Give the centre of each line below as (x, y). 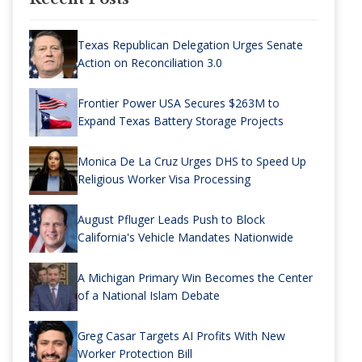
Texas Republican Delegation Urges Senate (190, 45)
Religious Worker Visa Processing (164, 179)
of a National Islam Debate (149, 296)
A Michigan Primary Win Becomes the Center (195, 278)
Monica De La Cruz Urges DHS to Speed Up (192, 162)
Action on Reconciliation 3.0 (150, 63)
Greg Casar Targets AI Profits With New (181, 336)
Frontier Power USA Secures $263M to (179, 103)
